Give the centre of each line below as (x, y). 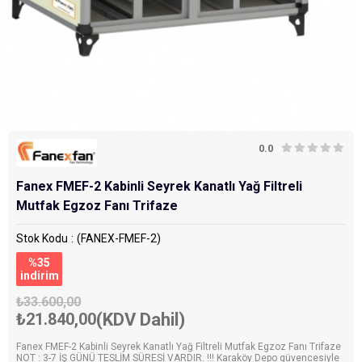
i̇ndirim (39, 275)
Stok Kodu (42, 238)
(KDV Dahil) (141, 319)
